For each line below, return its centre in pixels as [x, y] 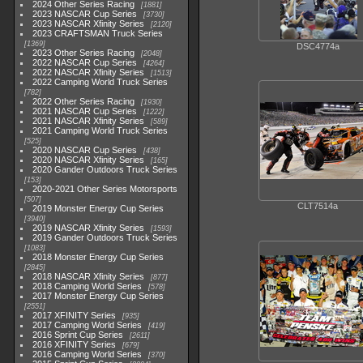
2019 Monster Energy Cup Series [98, 208]
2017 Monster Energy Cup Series [98, 296]
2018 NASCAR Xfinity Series [89, 276]
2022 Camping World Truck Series [100, 82]
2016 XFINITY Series [75, 344]
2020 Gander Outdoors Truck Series [105, 169]
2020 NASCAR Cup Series [85, 150]
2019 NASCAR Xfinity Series [89, 228]
